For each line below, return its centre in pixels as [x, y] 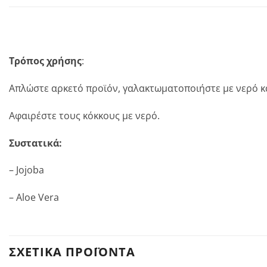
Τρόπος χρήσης [45, 61]
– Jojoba [27, 170]
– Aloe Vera [34, 198]
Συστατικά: [35, 143]
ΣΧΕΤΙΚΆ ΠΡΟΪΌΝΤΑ [72, 252]
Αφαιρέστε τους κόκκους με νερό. [84, 115]
